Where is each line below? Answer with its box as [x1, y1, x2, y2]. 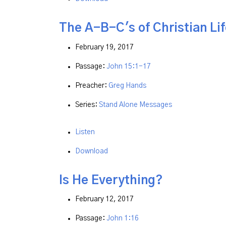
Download [75, 147, 108, 155]
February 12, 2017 [75, 196, 134, 203]
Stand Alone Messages [99, 101, 172, 108]
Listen [75, 128, 95, 136]
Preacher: [75, 82, 108, 89]
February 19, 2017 [75, 43, 134, 51]
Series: [75, 101, 99, 108]
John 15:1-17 [106, 63, 151, 70]
